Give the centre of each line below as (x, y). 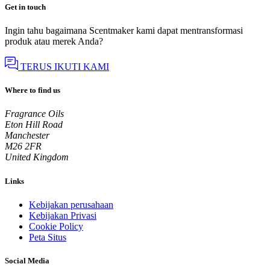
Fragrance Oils (34, 114)
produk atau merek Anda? (54, 42)
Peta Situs (48, 237)
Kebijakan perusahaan (71, 204)
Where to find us (33, 90)
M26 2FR (23, 146)
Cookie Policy (56, 226)
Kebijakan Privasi (63, 215)
